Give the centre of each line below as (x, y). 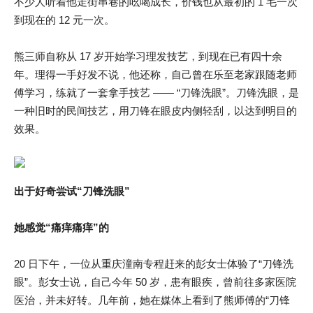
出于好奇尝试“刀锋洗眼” (72, 191)
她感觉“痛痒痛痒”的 (61, 227)
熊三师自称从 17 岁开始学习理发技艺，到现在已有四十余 (148, 56)
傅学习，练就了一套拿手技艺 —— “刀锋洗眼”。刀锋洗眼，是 (156, 93)
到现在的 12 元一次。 (64, 20)
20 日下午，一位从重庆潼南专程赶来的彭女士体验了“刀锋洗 (154, 264)
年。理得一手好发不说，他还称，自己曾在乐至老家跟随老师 (155, 74)
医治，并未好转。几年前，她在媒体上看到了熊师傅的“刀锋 (152, 300)
